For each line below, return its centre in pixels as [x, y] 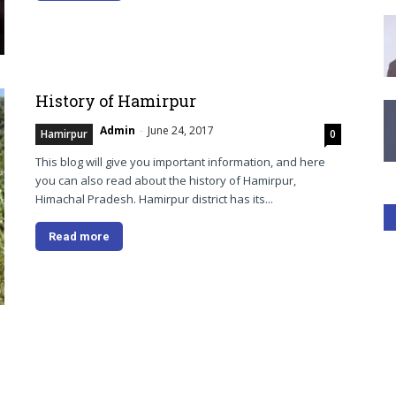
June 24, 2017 [181, 130]
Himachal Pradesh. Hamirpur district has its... [154, 199]
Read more [79, 236]
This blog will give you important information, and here [180, 162]
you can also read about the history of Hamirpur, [166, 180]
